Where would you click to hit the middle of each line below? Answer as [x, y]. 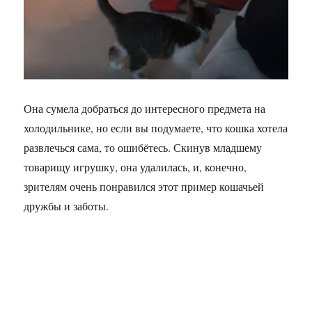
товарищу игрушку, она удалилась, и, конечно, [135, 167]
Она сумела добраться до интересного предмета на [145, 109]
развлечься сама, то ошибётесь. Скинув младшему [143, 148]
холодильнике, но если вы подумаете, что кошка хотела [156, 128]
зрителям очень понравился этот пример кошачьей [144, 187]
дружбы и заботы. [67, 206]
